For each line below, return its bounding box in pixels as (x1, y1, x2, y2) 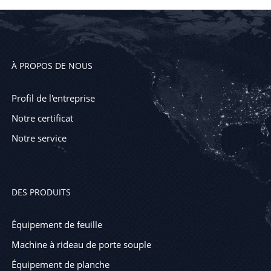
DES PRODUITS (11, 186, 71, 198)
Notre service (11, 132, 67, 145)
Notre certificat (11, 112, 73, 125)
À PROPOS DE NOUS (11, 60, 93, 72)
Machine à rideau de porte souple (11, 238, 151, 251)
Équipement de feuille (11, 218, 102, 231)
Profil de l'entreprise (11, 92, 95, 105)
